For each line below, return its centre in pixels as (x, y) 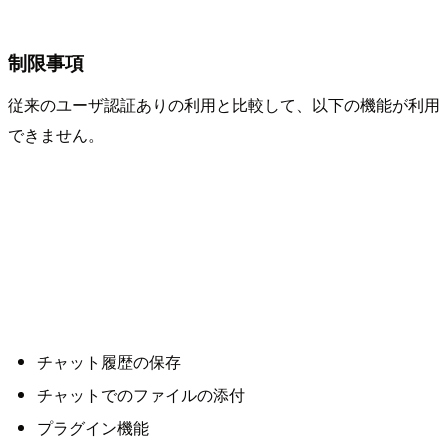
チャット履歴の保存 (108, 361)
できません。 (56, 134)
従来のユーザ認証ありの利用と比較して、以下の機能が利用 (224, 104)
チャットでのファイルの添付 (140, 394)
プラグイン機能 (92, 428)
